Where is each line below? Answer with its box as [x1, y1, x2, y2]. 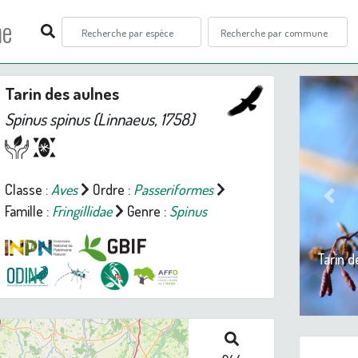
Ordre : [89, 181, 133, 198]
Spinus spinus [4, 109, 89, 129]
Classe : [4, 181, 51, 198]
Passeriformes [133, 181, 213, 198]
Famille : [4, 202, 52, 220]
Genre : [123, 202, 169, 220]
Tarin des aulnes [4, 83, 119, 104]
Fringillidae [51, 202, 112, 220]
